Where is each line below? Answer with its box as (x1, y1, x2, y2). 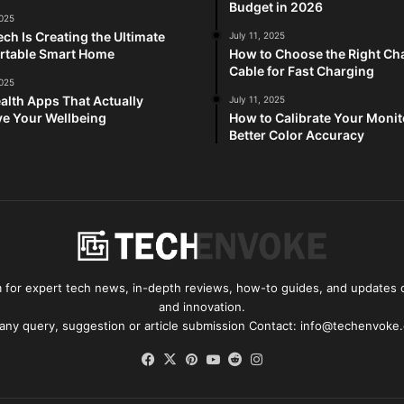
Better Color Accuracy (229, 127, 364, 143)
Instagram (267, 351, 330, 369)
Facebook (159, 351, 221, 369)
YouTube (224, 351, 280, 369)
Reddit (245, 351, 287, 369)
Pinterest (202, 351, 261, 369)
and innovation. (159, 299, 245, 315)
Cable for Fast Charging (229, 63, 374, 79)
